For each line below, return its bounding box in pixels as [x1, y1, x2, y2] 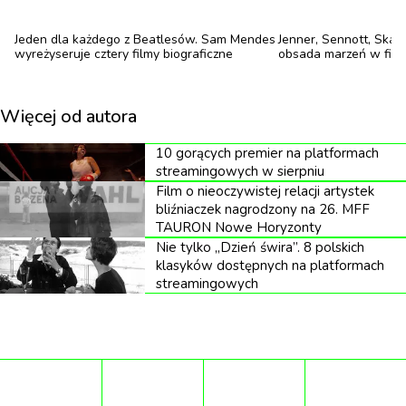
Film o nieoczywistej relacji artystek [156, 182, 374, 200]
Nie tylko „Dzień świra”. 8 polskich [156, 238, 364, 256]
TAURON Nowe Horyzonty [156, 218, 322, 237]
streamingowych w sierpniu [156, 162, 324, 180]
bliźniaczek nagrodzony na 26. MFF [156, 200, 370, 218]
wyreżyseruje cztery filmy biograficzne [14, 45, 233, 63]
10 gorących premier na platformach [156, 144, 379, 162]
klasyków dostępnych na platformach [156, 256, 384, 275]
